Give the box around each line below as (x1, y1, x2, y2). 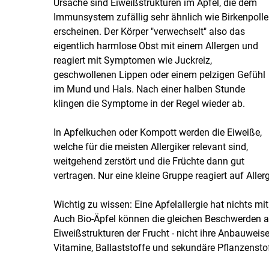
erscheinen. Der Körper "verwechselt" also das (53, 25, 245, 37)
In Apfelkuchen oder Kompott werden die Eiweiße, (53, 126, 262, 138)
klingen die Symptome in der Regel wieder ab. (53, 97, 245, 109)
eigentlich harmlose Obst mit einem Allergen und (53, 40, 258, 52)
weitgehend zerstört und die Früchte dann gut (53, 155, 244, 167)
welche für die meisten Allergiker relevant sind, (53, 141, 248, 153)
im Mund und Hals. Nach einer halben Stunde (53, 83, 245, 95)
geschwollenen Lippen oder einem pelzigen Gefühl (53, 68, 265, 80)
